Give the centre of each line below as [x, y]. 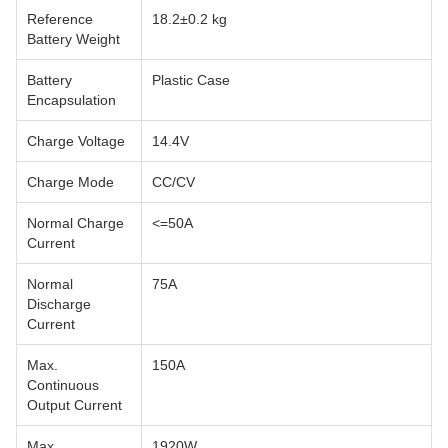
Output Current [74, 405]
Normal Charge [75, 223]
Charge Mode [70, 182]
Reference [60, 19]
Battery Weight [73, 39]
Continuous [63, 385]
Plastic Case [191, 80]
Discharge [59, 304]
